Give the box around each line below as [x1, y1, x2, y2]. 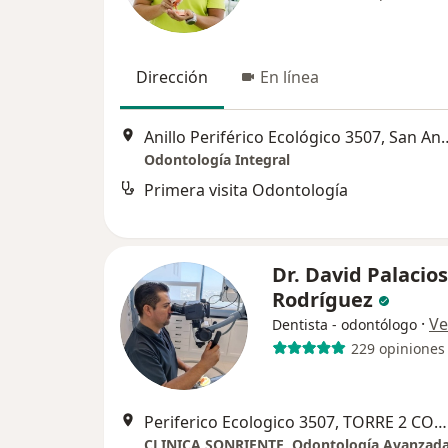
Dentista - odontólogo [272, 315, 417, 335]
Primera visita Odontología [144, 178, 348, 201]
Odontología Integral [144, 149, 290, 169]
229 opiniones [350, 338, 445, 358]
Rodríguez [272, 286, 378, 314]
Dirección [136, 66, 208, 89]
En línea [260, 66, 319, 89]
